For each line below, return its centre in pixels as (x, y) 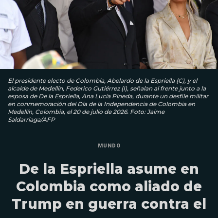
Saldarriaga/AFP (31, 119)
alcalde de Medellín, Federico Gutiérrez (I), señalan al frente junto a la (107, 88)
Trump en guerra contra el (109, 204)
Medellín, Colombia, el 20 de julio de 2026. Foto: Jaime (86, 111)
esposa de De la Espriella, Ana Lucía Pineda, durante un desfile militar (108, 96)
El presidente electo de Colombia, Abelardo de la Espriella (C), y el (102, 80)
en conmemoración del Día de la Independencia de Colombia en (101, 104)
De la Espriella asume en (109, 169)
